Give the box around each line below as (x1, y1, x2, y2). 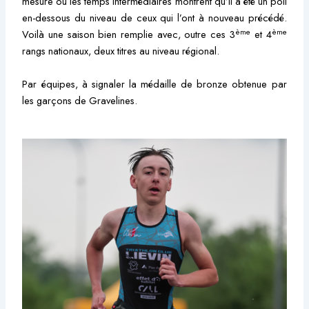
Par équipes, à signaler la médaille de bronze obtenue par (22, 76, 287, 91)
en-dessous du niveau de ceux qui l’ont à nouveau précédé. (22, 10, 287, 26)
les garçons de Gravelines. (22, 92, 138, 108)
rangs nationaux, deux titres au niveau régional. (22, 43, 220, 59)
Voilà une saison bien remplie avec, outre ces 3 (22, 27, 236, 42)
